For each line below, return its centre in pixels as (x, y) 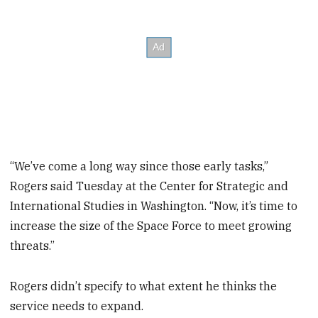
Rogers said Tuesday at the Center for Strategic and (149, 186)
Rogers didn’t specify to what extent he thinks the (144, 286)
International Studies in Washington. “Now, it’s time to (154, 206)
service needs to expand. (77, 306)
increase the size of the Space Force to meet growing (151, 226)
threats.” (33, 246)
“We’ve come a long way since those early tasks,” (139, 166)
